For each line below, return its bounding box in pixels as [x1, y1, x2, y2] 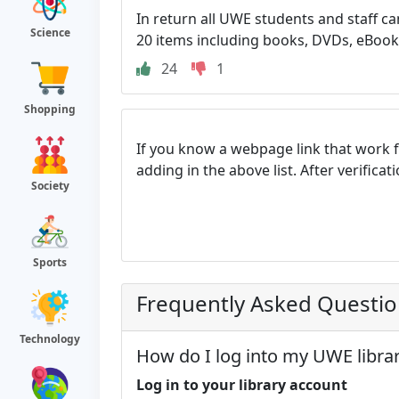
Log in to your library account [136, 374, 347, 395]
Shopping [24, 102, 76, 117]
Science [29, 25, 70, 40]
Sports [33, 255, 67, 270]
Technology [20, 331, 80, 346]
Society [30, 178, 69, 193]
